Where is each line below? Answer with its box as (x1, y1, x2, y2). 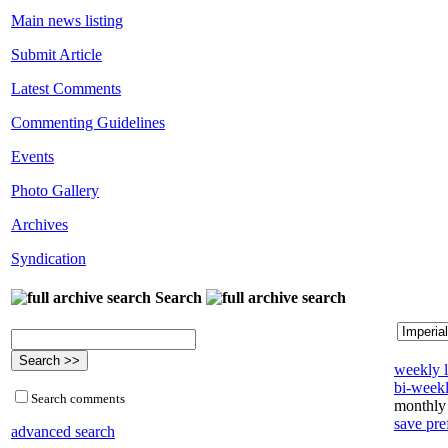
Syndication (11, 250, 86, 268)
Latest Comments (11, 80, 121, 98)
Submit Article (11, 46, 102, 64)
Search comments (31, 390, 125, 406)
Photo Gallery (11, 182, 99, 200)
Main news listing (11, 12, 123, 30)
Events (11, 148, 54, 166)
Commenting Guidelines (11, 114, 165, 132)
